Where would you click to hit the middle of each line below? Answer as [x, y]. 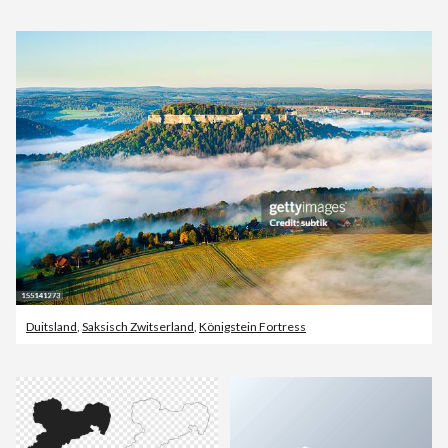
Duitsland [51, 326]
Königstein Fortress [252, 326]
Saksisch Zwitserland [138, 326]
